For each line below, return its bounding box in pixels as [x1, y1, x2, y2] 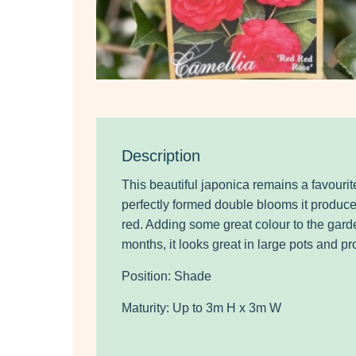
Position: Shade [122, 269, 211, 283]
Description [122, 146, 200, 164]
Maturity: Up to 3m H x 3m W [122, 300, 281, 315]
